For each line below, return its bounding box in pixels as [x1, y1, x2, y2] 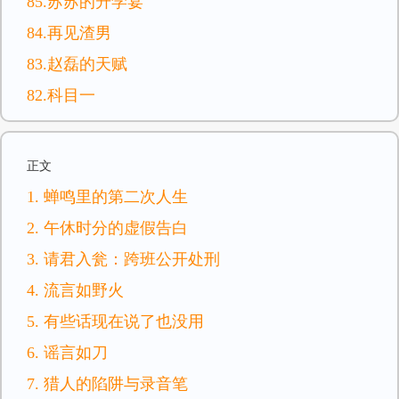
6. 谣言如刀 [27, 344, 108, 362]
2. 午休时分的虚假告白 [27, 219, 188, 237]
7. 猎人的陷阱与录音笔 [27, 375, 188, 393]
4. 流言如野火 [27, 281, 124, 299]
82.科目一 [27, 86, 95, 104]
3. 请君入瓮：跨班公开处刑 [27, 250, 220, 268]
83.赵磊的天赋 [27, 55, 127, 73]
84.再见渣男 [27, 24, 111, 42]
